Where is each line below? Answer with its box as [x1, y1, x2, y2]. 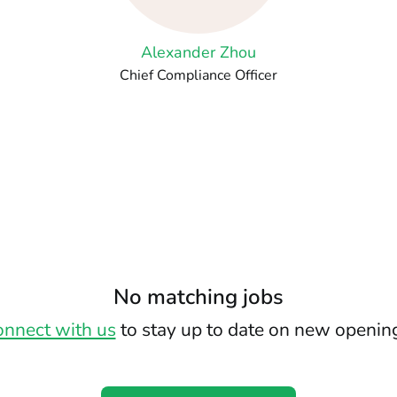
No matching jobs [113, 283, 284, 311]
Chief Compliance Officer [120, 66, 277, 85]
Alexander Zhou [141, 42, 256, 63]
